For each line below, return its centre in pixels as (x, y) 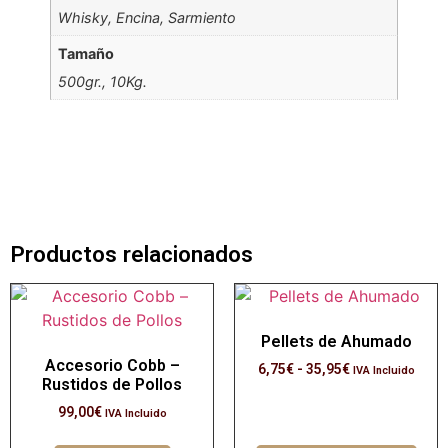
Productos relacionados (131, 254)
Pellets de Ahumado (336, 342)
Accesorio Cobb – (112, 366)
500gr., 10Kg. (103, 82)
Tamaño (86, 53)
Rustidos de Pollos (112, 385)
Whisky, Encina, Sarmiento (147, 17)
